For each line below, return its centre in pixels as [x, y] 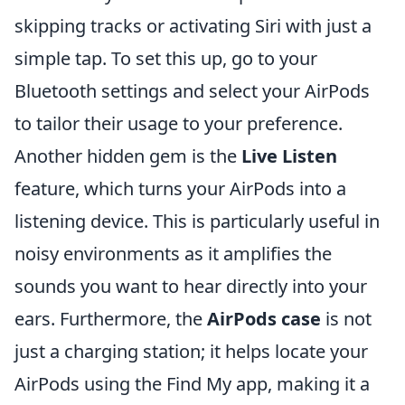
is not [346, 319]
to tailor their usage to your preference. [179, 124]
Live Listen [289, 156]
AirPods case [264, 319]
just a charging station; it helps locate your [191, 352]
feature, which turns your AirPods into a [180, 189]
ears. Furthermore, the [111, 319]
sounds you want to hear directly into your [191, 287]
